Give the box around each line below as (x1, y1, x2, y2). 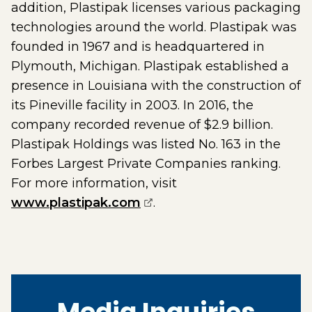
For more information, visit (11, 175, 177, 191)
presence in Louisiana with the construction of (11, 78, 301, 93)
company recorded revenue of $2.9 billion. (11, 117, 273, 132)
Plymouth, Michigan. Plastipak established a (11, 58, 289, 74)
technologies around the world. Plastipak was (11, 19, 297, 35)
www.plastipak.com (11, 195, 141, 210)
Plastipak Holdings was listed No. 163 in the (11, 136, 281, 152)
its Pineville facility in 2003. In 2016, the (11, 97, 253, 113)
